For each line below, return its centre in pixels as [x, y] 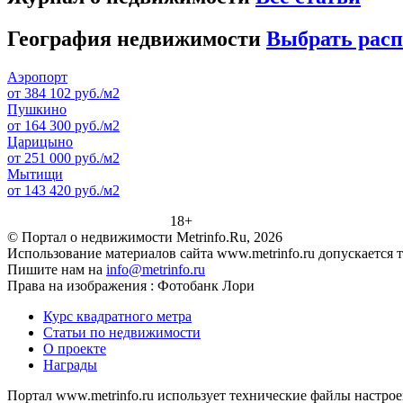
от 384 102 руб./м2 [63, 93]
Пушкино [37, 109]
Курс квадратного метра [117, 316]
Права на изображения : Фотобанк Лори [131, 285]
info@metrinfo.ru [156, 269]
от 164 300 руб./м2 [63, 125]
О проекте [75, 348]
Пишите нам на [57, 269]
